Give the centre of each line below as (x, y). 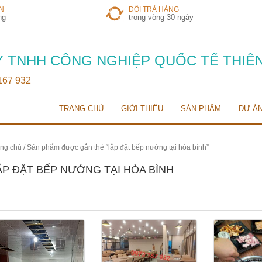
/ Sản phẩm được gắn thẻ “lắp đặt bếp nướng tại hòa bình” (115, 147)
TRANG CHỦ (81, 108)
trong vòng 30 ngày (161, 17)
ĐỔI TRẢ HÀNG (154, 9)
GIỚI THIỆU (142, 108)
